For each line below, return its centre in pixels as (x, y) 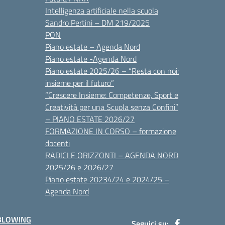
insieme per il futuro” (80, 83)
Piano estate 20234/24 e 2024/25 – (107, 179)
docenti (58, 143)
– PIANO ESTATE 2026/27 (90, 119)
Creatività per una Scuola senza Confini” (112, 107)
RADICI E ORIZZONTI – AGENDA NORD (112, 155)
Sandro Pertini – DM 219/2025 (97, 23)
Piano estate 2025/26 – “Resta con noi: (112, 71)
